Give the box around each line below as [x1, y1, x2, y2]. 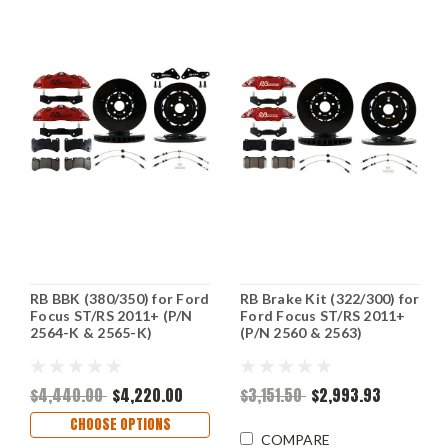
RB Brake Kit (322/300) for [240, 290, 420, 308]
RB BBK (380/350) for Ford [30, 290, 210, 308]
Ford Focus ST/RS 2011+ [240, 307, 406, 325]
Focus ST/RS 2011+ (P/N [30, 307, 193, 325]
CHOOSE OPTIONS [69, 414, 171, 436]
